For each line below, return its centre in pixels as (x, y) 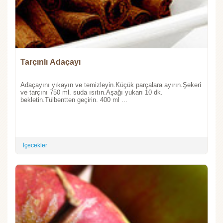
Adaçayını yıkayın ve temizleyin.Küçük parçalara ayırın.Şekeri (111, 85)
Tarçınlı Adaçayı (51, 62)
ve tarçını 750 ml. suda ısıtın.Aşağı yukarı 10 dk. (92, 92)
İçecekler (35, 145)
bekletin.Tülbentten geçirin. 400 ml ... (74, 100)
